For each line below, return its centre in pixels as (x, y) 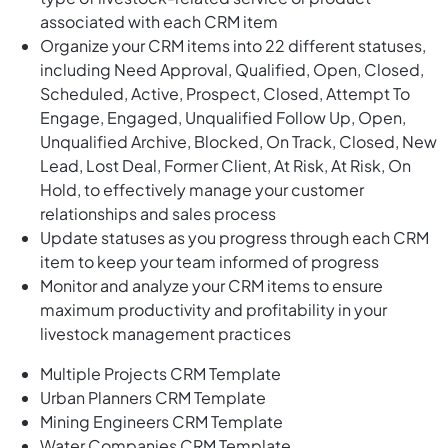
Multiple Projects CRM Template (160, 374)
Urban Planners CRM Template (153, 398)
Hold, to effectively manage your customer (202, 190)
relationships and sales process (158, 214)
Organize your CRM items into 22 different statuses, (233, 46)
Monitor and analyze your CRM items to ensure (211, 286)
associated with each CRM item (159, 22)
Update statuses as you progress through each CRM (234, 238)
